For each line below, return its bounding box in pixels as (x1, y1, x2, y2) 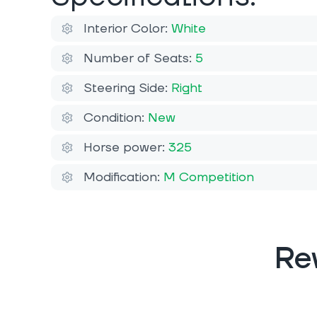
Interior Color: (83, 21, 171, 38)
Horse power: (83, 139, 168, 156)
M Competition (163, 169, 254, 186)
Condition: (83, 110, 148, 127)
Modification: (83, 169, 163, 186)
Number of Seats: (83, 50, 195, 67)
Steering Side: (83, 80, 171, 97)
